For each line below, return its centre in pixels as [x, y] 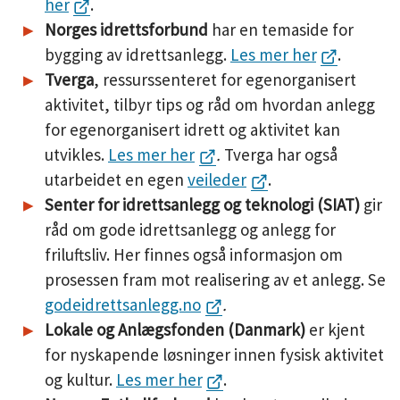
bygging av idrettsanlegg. [137, 54]
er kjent [335, 329]
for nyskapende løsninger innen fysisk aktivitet [214, 354]
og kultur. [80, 379]
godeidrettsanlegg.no [123, 304]
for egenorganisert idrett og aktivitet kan [192, 129]
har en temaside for [281, 29]
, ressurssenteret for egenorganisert [225, 79]
